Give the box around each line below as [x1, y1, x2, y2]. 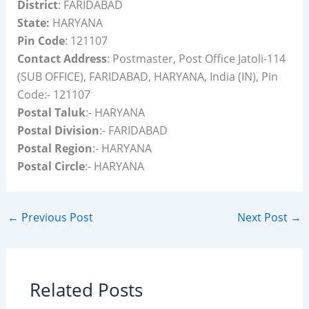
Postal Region [17, 141, 92, 156]
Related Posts [29, 277, 143, 302]
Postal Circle [17, 159, 85, 174]
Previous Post [18, 210, 93, 225]
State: [17, 15, 50, 30]
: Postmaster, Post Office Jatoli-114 [106, 51, 286, 66]
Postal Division [17, 123, 99, 138]
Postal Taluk [17, 105, 86, 120]
